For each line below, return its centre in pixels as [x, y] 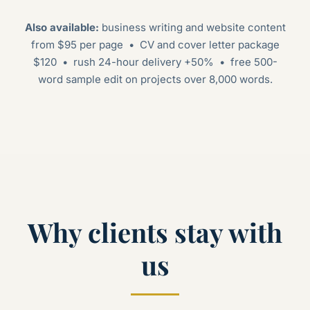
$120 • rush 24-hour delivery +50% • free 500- [155, 62]
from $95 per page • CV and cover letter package [155, 44]
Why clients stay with [155, 232]
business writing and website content [192, 27]
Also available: [62, 27]
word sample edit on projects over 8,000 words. [155, 79]
